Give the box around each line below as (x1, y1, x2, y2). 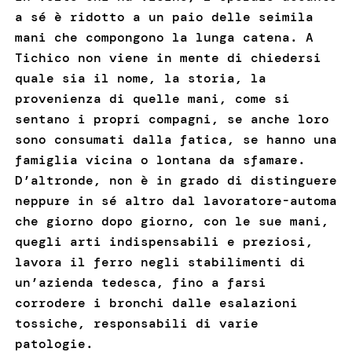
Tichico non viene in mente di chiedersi (14, 49, 321, 67)
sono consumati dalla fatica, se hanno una (14, 131, 337, 148)
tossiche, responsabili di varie (14, 315, 258, 332)
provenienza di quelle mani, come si (14, 90, 290, 108)
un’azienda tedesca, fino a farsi (14, 274, 266, 291)
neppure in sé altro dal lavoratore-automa (14, 192, 337, 210)
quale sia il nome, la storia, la (14, 70, 266, 87)
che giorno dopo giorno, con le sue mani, (14, 213, 329, 230)
